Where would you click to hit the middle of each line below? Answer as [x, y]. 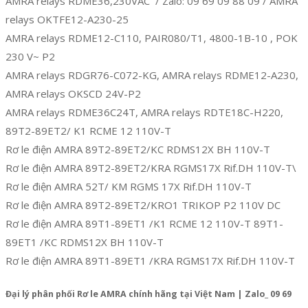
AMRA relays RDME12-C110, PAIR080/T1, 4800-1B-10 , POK [152, 37]
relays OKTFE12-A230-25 [67, 19]
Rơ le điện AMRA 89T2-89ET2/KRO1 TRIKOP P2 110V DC [143, 205]
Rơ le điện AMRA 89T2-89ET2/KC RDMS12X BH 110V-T [138, 149]
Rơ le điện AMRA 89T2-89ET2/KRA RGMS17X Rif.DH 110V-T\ [151, 167]
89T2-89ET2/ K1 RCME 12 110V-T [88, 130]
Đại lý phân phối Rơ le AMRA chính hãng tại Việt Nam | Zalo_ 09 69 [148, 294]
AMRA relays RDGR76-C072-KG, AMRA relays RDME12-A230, [152, 75]
